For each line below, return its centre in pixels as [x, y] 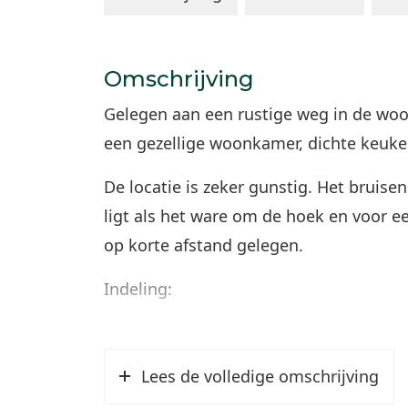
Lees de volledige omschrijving [260, 376]
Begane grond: [161, 332]
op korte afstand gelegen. [204, 245]
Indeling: [138, 289]
